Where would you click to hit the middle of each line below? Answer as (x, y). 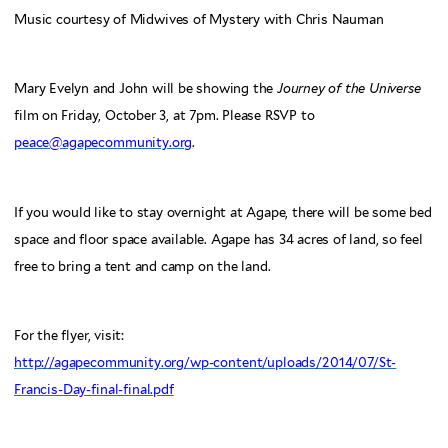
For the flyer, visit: (69, 336)
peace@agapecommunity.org (103, 143)
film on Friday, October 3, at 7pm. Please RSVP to (164, 116)
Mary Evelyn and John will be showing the (145, 89)
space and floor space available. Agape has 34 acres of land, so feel (218, 239)
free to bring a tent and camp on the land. (142, 266)
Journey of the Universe (348, 89)
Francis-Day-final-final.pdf (94, 390)
